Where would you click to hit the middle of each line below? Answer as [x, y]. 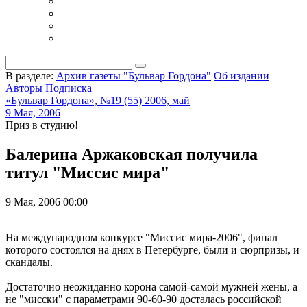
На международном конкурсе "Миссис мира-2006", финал [142, 237]
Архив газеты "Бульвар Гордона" [134, 76]
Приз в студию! [42, 125]
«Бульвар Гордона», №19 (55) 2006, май [98, 100]
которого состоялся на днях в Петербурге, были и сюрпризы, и [152, 249]
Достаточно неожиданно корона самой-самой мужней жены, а [151, 286]
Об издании [242, 76]
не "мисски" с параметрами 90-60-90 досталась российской [144, 299]
